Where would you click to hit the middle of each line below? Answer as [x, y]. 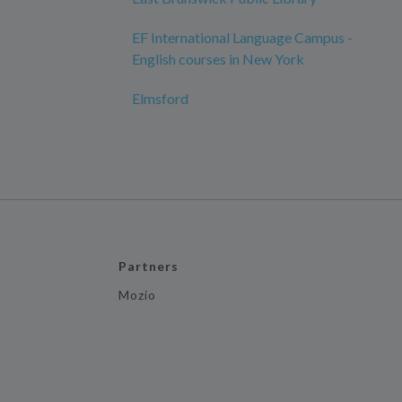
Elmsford [160, 98]
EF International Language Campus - [242, 37]
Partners [149, 266]
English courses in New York [218, 59]
